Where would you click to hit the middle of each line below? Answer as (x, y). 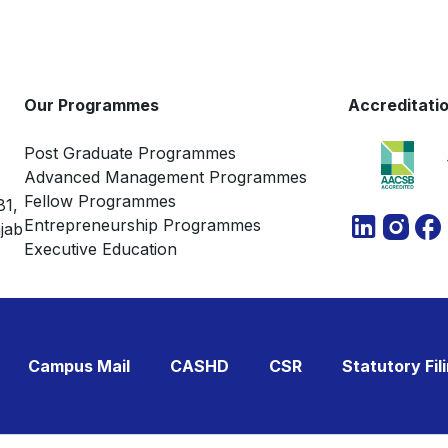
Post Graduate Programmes (130, 152)
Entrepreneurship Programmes (142, 224)
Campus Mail (79, 365)
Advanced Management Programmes (165, 176)
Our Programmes (91, 104)
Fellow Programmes (100, 200)
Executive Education (100, 248)
